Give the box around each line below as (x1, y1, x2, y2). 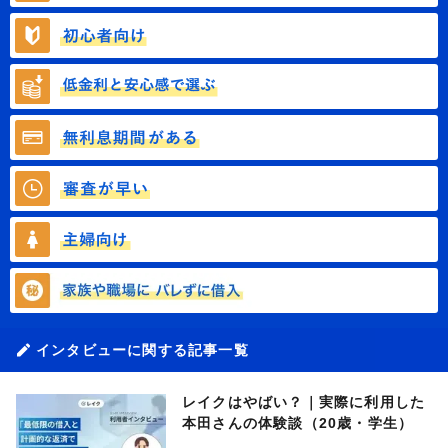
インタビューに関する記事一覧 (36, 341, 249, 358)
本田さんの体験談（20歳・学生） (182, 414, 414, 431)
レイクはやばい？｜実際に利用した (182, 393, 426, 410)
